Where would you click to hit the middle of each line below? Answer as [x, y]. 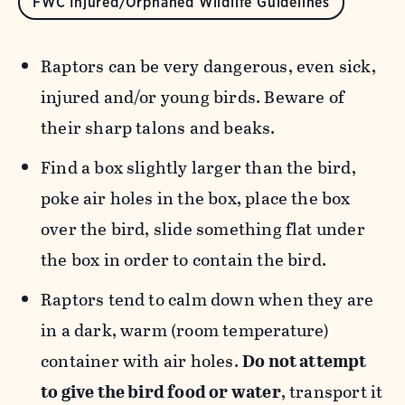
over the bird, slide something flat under [203, 229]
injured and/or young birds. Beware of [193, 97]
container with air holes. [141, 361]
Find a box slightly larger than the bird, [198, 168]
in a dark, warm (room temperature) [185, 330]
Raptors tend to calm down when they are [207, 300]
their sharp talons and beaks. [160, 128]
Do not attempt [304, 361]
